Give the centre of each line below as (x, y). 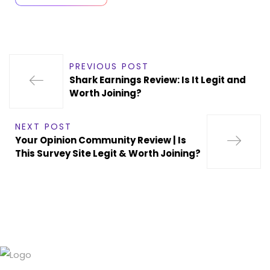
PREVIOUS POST (109, 67)
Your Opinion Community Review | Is (101, 140)
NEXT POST (43, 127)
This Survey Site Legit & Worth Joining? (108, 154)
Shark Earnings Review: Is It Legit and (158, 80)
